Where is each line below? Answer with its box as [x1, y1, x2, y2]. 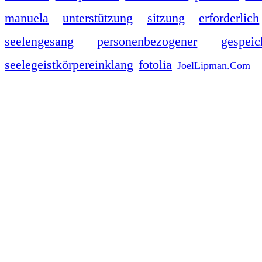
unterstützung [63, 11, 133, 25]
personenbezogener [97, 34, 198, 49]
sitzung [147, 11, 185, 25]
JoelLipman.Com [177, 59, 250, 71]
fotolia [139, 57, 172, 72]
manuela [5, 11, 49, 25]
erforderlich [199, 11, 260, 25]
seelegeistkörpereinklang [5, 57, 133, 72]
